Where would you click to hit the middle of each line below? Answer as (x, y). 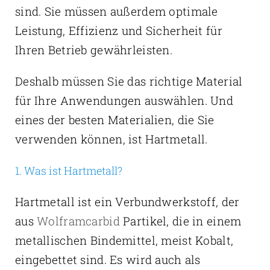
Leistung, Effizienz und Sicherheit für (118, 30)
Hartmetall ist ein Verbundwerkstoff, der (127, 201)
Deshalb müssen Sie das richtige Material (129, 81)
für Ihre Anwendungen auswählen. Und (124, 100)
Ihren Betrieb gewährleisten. (93, 49)
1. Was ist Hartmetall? (68, 170)
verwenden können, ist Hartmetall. (111, 139)
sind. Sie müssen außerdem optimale (116, 11)
